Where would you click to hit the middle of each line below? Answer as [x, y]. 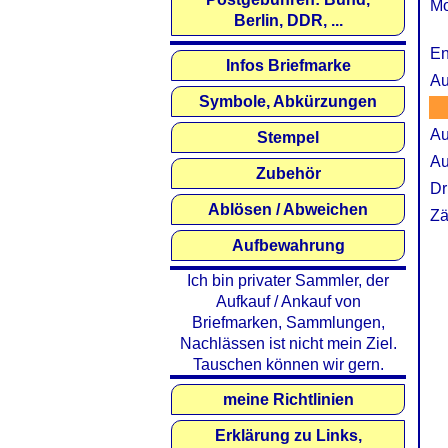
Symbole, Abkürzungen [288, 101]
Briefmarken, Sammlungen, [288, 322]
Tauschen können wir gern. [288, 364]
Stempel [288, 137]
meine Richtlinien [288, 399]
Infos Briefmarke [288, 65]
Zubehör [288, 173]
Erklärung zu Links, [288, 435]
